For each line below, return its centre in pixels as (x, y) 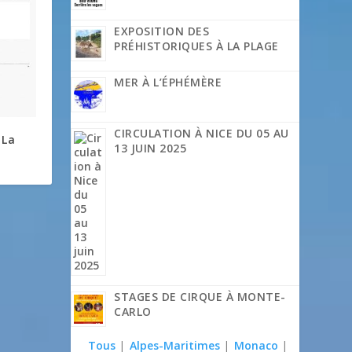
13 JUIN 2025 (150, 148)
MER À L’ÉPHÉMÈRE (168, 82)
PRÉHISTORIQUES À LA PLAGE (196, 46)
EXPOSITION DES (162, 31)
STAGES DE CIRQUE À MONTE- (200, 297)
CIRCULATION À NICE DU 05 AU (202, 134)
